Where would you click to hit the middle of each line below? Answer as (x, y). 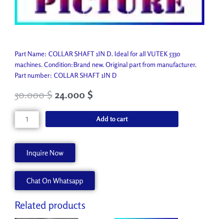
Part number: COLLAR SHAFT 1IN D (66, 75)
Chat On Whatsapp (55, 181)
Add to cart (112, 119)
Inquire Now (45, 153)
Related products (50, 205)
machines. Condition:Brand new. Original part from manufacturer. (106, 64)
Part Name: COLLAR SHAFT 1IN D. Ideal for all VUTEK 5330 (98, 54)
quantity (26, 180)
